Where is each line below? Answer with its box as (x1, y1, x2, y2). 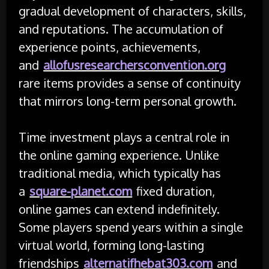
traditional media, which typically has (19, 165, 222, 181)
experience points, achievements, (19, 38, 201, 55)
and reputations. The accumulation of (19, 20, 224, 37)
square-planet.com (29, 183, 133, 199)
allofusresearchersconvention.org (43, 56, 226, 73)
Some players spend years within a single (19, 219, 244, 235)
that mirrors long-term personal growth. (19, 92, 237, 109)
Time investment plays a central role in (19, 128, 230, 145)
